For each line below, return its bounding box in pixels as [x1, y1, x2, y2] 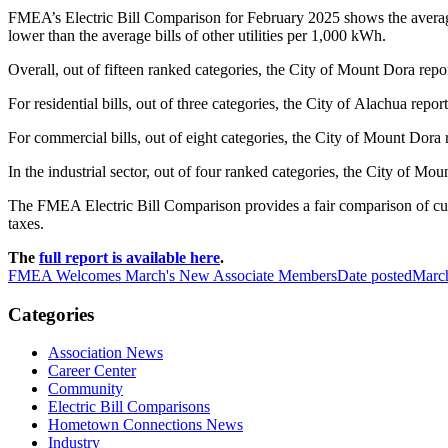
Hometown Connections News [48, 416, 243, 434]
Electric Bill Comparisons [48, 398, 210, 416]
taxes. [8, 214, 44, 232]
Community [48, 380, 123, 398]
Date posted [337, 266, 412, 284]
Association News [48, 344, 163, 362]
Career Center [48, 362, 136, 380]
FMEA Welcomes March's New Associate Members [8, 266, 337, 284]
